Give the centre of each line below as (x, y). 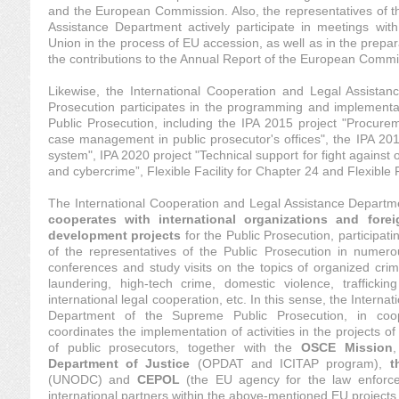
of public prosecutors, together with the (175, 347)
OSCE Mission (347, 347)
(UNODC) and (93, 379)
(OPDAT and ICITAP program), (293, 363)
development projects (115, 235)
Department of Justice (123, 363)
